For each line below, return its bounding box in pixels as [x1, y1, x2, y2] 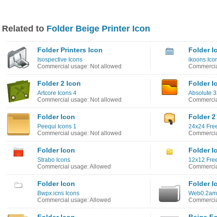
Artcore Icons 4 [37, 90, 77, 96]
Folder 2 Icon [37, 79, 81, 87]
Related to [2, 24, 46, 33]
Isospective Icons [37, 56, 82, 63]
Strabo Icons [37, 156, 70, 163]
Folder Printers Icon [37, 46, 103, 54]
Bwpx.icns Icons [37, 190, 79, 197]
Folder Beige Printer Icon [46, 24, 150, 33]
